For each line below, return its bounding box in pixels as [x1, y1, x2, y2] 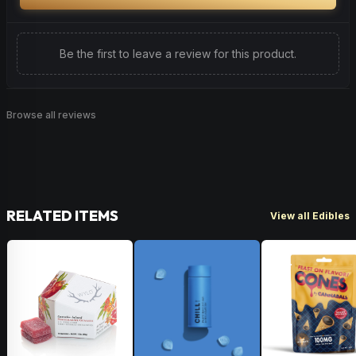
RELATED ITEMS [6, 207, 118, 225]
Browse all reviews [6, 109, 96, 121]
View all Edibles [270, 209, 350, 222]
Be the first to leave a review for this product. [60, 47, 296, 60]
